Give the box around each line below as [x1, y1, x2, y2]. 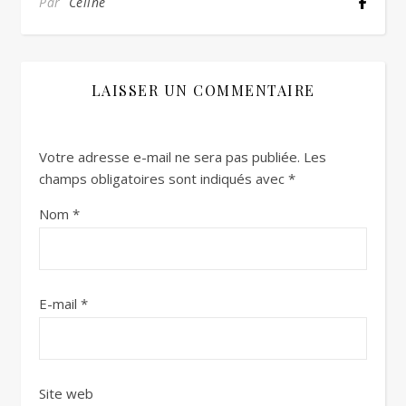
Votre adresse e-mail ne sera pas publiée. [39, 148, 300, 167]
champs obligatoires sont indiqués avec [39, 169, 288, 188]
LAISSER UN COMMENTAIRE [91, 81, 315, 101]
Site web [39, 384, 93, 403]
